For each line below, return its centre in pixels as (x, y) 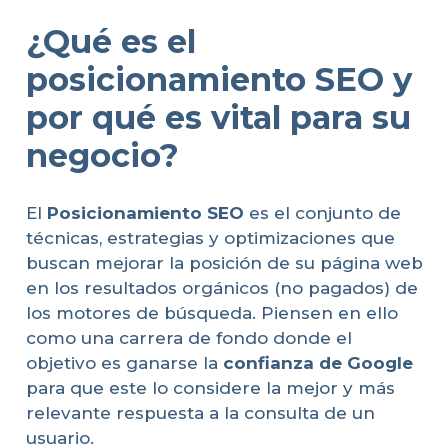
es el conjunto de (322, 212)
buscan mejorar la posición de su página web (224, 262)
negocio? (102, 156)
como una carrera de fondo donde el (188, 337)
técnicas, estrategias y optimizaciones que (210, 237)
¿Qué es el (110, 42)
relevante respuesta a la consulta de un (200, 412)
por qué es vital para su (218, 118)
